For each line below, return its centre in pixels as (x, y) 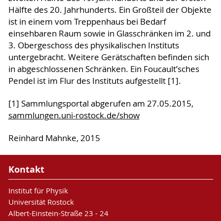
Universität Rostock (41, 202)
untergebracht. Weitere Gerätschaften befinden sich (109, 57)
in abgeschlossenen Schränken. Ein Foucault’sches (104, 69)
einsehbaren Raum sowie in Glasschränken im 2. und (109, 34)
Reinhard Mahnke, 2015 (54, 138)
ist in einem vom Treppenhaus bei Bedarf (87, 22)
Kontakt (26, 169)
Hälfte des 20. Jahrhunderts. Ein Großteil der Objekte (110, 10)
